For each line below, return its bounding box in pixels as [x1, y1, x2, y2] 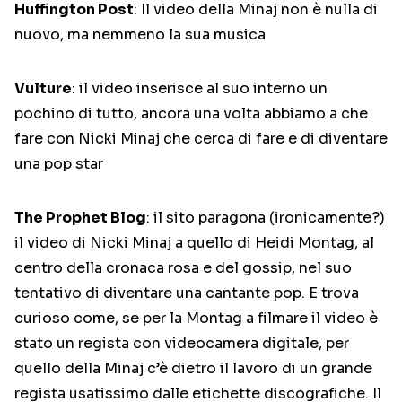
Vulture [14, 79, 72, 99]
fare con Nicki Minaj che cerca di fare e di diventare [14, 129, 388, 149]
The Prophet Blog [14, 208, 146, 228]
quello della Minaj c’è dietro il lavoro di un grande [14, 359, 372, 379]
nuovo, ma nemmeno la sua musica [14, 25, 266, 45]
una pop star [14, 154, 103, 174]
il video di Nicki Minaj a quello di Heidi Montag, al [14, 233, 374, 253]
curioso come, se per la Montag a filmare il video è [14, 309, 378, 328]
